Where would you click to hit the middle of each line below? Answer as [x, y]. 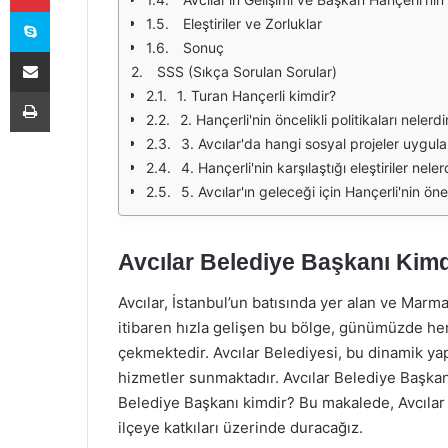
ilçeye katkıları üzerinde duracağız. [240, 427]
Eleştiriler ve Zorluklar [250, 23]
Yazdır [68, 91]
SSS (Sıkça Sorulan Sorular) [245, 71]
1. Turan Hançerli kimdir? [256, 95]
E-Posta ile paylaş [68, 51]
